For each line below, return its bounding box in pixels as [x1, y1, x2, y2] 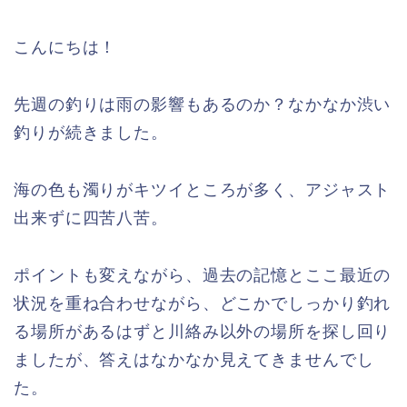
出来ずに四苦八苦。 [14, 209, 168, 227]
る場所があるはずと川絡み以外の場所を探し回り [14, 323, 392, 341]
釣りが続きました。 [14, 124, 168, 142]
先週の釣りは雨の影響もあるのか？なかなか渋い [14, 95, 392, 114]
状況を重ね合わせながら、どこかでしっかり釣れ [14, 294, 392, 313]
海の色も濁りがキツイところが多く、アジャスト [14, 181, 392, 199]
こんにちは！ [14, 38, 117, 56]
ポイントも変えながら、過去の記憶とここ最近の [14, 266, 392, 284]
